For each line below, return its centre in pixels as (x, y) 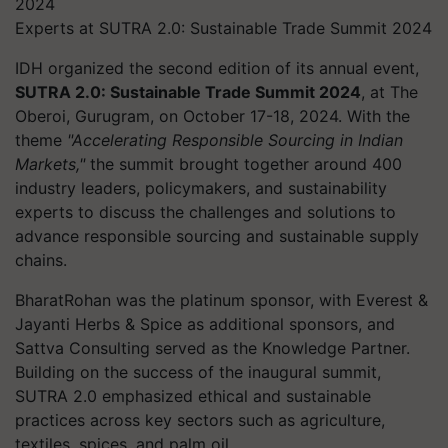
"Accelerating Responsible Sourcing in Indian (235, 140)
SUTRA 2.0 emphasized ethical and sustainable (193, 396)
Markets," (50, 164)
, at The (389, 92)
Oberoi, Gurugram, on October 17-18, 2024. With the (212, 116)
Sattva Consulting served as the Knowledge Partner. (212, 348)
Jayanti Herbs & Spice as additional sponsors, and (205, 324)
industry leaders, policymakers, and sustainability (201, 188)
